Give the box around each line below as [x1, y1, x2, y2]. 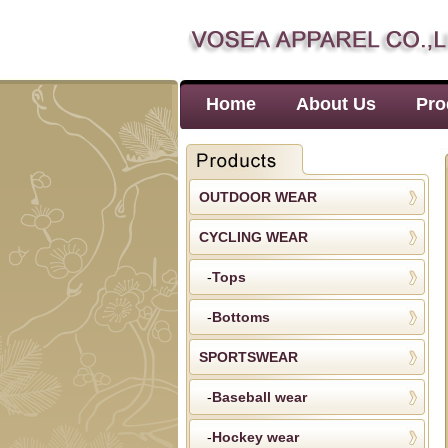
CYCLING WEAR [198, 229, 308, 245]
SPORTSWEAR [198, 349, 298, 365]
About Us [296, 94, 376, 114]
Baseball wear [211, 389, 307, 405]
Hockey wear [211, 429, 299, 445]
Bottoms [211, 309, 270, 325]
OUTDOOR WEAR [198, 189, 317, 205]
